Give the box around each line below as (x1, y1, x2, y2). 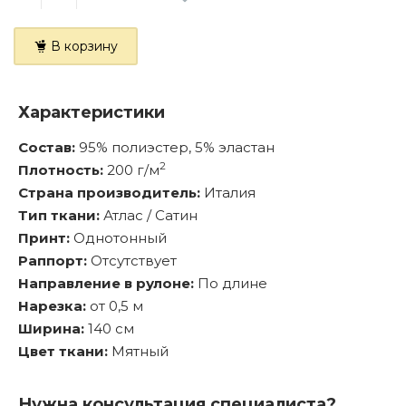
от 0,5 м (90, 297, 143, 314)
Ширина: (18, 320, 88, 337)
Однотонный (73, 229, 167, 246)
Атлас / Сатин (103, 207, 198, 224)
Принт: (18, 229, 73, 246)
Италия (204, 184, 256, 201)
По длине (198, 275, 267, 292)
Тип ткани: (18, 207, 103, 224)
